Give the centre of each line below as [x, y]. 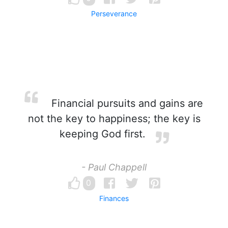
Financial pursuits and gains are [126, 103]
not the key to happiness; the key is [114, 119]
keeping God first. [102, 134]
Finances [114, 198]
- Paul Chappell [114, 167]
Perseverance [114, 13]
